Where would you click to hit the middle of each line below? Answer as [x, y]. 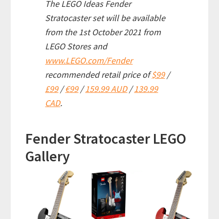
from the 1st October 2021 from [103, 32]
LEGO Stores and [76, 46]
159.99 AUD [106, 89]
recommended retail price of [99, 75]
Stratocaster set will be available [105, 18]
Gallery [48, 156]
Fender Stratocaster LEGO [106, 139]
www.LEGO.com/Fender [89, 61]
